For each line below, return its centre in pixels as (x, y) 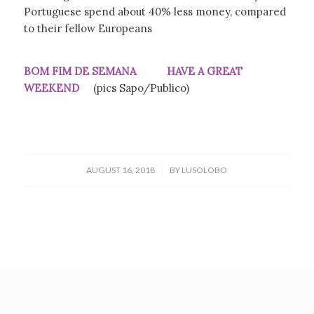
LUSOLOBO (205, 170)
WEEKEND (58, 88)
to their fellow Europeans (88, 28)
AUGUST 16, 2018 (121, 170)
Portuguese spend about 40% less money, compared (155, 12)
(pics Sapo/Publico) (141, 88)
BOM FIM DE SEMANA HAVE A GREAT (133, 71)
